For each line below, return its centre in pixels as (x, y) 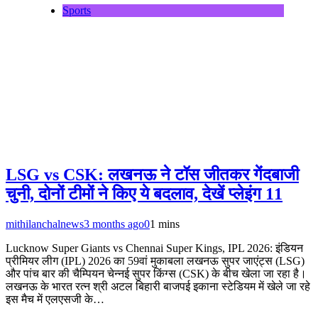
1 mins (165, 224)
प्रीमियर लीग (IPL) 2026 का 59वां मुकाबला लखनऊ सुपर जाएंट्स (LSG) (155, 261)
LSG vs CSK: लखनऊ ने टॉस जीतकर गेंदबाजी (152, 175)
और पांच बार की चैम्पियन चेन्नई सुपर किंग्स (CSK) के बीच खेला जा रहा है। (156, 274)
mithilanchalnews (45, 224)
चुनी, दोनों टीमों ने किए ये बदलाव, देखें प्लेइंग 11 (144, 194)
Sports (77, 11)
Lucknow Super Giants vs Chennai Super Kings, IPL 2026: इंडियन (154, 248)
